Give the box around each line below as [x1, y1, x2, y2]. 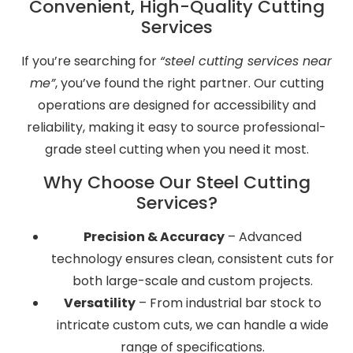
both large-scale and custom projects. [72, 271, 313, 290]
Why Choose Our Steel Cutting [43, 169, 310, 195]
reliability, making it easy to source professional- [27, 118, 326, 137]
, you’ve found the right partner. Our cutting [54, 74, 324, 93]
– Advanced [224, 227, 302, 246]
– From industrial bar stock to [135, 293, 321, 312]
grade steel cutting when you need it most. [44, 140, 309, 159]
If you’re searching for [21, 52, 160, 71]
